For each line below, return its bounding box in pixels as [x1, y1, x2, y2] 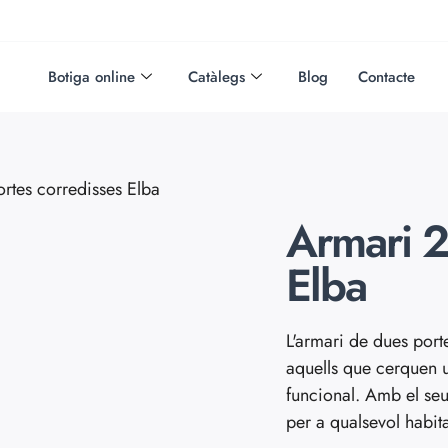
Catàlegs [188, 65, 246, 88]
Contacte [358, 65, 416, 88]
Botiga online [48, 65, 136, 88]
